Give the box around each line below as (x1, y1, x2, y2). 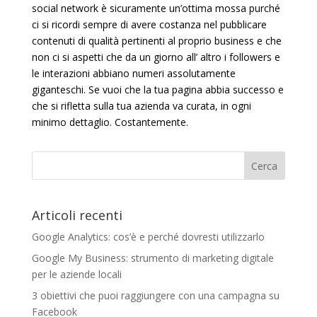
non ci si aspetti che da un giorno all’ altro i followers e (31, 50, 280, 64)
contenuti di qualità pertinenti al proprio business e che (31, 33, 282, 47)
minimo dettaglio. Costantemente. (31, 115, 188, 129)
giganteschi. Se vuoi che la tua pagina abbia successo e (31, 82, 284, 96)
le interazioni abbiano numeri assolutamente (31, 66, 236, 80)
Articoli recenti (31, 207, 122, 224)
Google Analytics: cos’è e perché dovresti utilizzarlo (31, 230, 265, 244)
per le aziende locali (31, 267, 122, 282)
